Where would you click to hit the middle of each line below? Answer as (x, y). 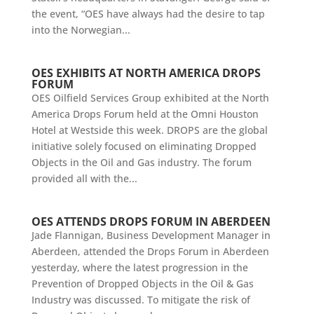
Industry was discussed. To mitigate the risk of (141, 300)
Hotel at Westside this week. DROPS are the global (149, 130)
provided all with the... (84, 178)
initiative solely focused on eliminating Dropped (144, 146)
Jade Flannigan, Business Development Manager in (151, 235)
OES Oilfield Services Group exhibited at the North (150, 98)
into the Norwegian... (81, 30)
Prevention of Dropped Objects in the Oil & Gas (142, 284)
